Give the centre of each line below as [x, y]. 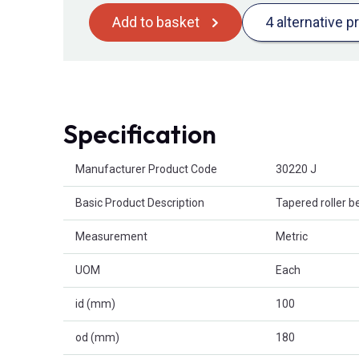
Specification [140, 134]
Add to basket [156, 22]
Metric [292, 237]
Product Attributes [109, 161]
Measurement [111, 237]
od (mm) [97, 338]
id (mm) [95, 304]
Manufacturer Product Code [146, 169]
